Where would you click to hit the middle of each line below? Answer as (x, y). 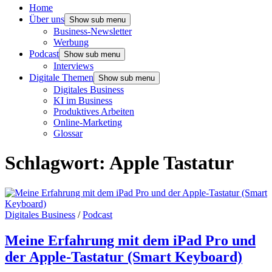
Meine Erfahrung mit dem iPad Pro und (130, 240)
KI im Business (83, 100)
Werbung (71, 42)
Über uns (47, 19)
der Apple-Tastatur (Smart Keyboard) (124, 257)
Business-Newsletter (93, 31)
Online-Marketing (88, 122)
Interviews (73, 66)
